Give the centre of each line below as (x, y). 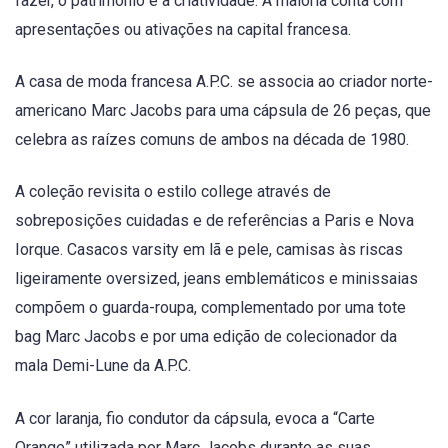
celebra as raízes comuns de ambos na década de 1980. (212, 140)
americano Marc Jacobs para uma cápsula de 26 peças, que (223, 111)
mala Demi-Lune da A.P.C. (103, 366)
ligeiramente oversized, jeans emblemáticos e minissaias (216, 279)
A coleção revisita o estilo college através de (173, 192)
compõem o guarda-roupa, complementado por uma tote (210, 308)
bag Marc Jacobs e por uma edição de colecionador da (206, 337)
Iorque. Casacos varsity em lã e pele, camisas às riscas (209, 250)
